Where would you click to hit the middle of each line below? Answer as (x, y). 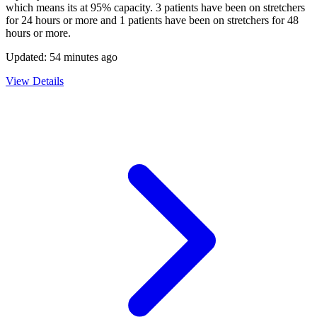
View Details (35, 81)
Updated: (28, 57)
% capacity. (129, 8)
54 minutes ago (83, 57)
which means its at (48, 8)
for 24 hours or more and (63, 21)
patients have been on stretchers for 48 (212, 21)
